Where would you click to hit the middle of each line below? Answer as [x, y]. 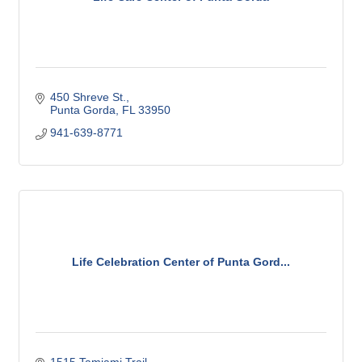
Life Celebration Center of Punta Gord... [181, 261]
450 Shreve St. [88, 97]
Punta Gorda [82, 110]
